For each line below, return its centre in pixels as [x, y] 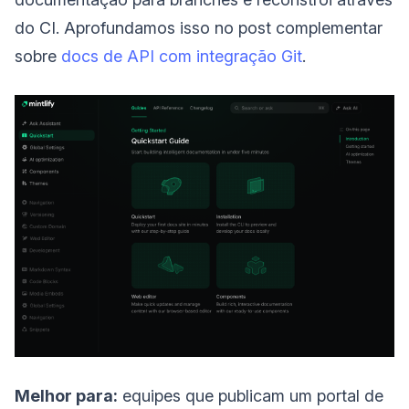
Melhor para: [66, 396]
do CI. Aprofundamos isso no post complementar [199, 27]
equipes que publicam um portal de [251, 396]
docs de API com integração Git [182, 56]
